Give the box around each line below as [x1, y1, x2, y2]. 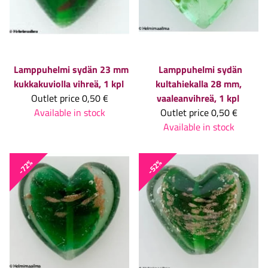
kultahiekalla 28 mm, [156, 77, 242, 92]
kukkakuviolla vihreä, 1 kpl [14, 77, 124, 92]
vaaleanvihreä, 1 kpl [157, 91, 239, 106]
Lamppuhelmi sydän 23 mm [14, 62, 129, 77]
